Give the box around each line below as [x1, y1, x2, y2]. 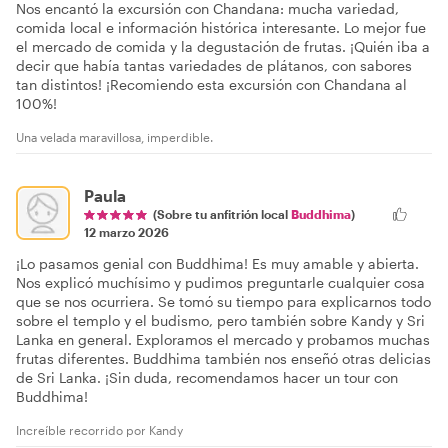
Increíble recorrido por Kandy [16, 422, 183, 437]
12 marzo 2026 [84, 224, 169, 239]
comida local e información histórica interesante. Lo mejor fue [16, 18, 426, 36]
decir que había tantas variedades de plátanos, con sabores [16, 56, 412, 74]
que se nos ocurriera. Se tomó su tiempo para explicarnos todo [16, 292, 431, 310]
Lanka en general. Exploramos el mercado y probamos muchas [16, 330, 430, 348]
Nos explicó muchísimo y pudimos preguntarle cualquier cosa [16, 273, 425, 291]
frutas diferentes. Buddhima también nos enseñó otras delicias [16, 349, 431, 367]
